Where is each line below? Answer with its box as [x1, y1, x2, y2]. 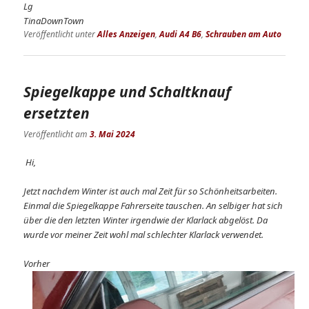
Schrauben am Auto [206, 28, 282, 41]
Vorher [23, 257, 50, 270]
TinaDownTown [23, 14, 85, 28]
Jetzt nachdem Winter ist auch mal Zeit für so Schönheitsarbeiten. [23, 185, 278, 197]
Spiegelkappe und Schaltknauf [23, 81, 232, 101]
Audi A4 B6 [159, 28, 202, 41]
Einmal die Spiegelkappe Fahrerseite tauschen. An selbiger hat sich [23, 199, 283, 212]
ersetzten [23, 103, 90, 123]
